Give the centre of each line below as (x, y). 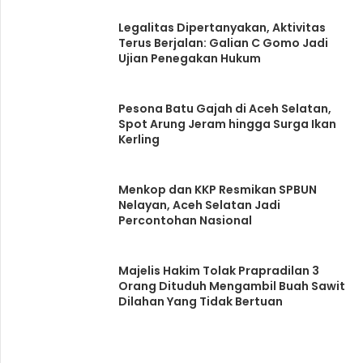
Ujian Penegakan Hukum (189, 58)
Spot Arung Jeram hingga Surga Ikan (227, 124)
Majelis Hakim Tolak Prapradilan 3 (218, 270)
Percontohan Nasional (185, 220)
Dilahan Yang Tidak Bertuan (200, 301)
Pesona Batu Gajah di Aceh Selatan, (224, 108)
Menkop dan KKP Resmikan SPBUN (217, 189)
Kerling (139, 139)
